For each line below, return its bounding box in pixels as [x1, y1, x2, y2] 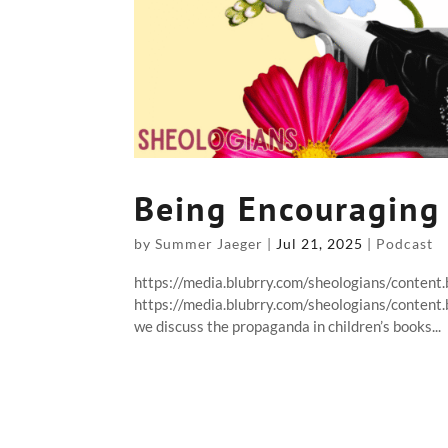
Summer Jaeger [155, 235, 264, 253]
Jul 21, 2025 [276, 235, 364, 253]
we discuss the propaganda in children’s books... [134, 317, 442, 336]
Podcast [376, 235, 434, 253]
